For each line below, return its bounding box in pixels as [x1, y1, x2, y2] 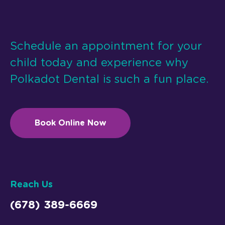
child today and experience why [10, 57, 188, 68]
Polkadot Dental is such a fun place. [10, 73, 208, 85]
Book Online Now [34, 119, 106, 127]
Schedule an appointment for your [10, 40, 202, 52]
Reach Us [10, 180, 53, 189]
